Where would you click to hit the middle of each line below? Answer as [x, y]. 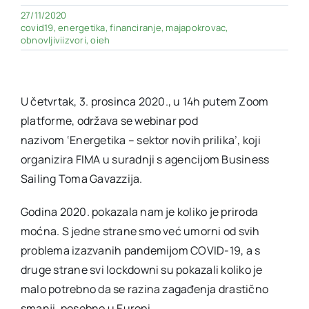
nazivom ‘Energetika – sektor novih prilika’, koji [140, 140]
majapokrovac [196, 27]
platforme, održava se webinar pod [109, 120]
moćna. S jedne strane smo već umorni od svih [140, 231]
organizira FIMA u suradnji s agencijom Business [145, 159]
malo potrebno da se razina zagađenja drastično [144, 289]
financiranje [136, 27]
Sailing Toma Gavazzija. [81, 178]
